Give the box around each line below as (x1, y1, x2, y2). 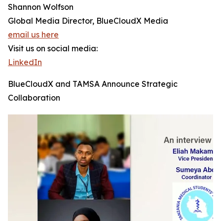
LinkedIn (8, 57, 42, 68)
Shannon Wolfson (8, 2, 74, 12)
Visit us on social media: (8, 43, 98, 54)
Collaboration (8, 93, 60, 103)
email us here (8, 30, 59, 40)
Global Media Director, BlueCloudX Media (8, 16, 168, 26)
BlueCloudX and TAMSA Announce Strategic (8, 79, 178, 89)
